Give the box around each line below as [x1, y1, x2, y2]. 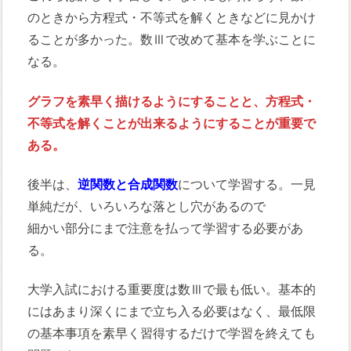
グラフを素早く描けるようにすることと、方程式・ [27, 94, 317, 108]
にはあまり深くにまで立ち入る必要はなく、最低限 [27, 305, 317, 319]
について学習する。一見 [178, 177, 317, 191]
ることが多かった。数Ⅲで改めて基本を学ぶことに [27, 33, 317, 47]
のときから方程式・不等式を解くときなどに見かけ [27, 11, 317, 25]
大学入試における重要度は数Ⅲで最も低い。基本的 [27, 283, 317, 297]
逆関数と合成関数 [78, 177, 179, 191]
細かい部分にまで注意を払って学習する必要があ [27, 221, 304, 235]
